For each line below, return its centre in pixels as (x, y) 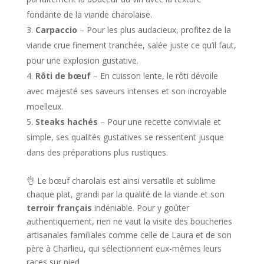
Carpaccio (56, 29)
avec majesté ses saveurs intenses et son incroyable (126, 91)
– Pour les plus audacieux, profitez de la (154, 29)
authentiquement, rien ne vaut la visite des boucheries (129, 221)
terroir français (59, 207)
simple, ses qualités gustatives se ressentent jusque (125, 137)
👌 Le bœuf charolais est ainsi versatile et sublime (121, 180)
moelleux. (44, 106)
